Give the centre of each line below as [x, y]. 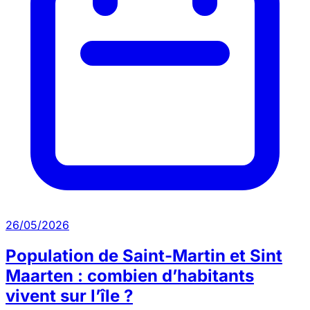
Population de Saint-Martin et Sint [144, 256]
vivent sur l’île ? [69, 296]
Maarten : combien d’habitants [130, 276]
